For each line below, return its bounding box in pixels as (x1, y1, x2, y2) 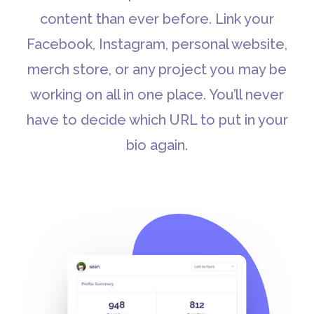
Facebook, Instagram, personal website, (27, 35, 287, 53)
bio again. (126, 136, 188, 153)
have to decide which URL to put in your (26, 111, 288, 128)
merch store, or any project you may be (27, 60, 287, 78)
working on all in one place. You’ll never (30, 86, 284, 103)
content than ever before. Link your (40, 10, 274, 27)
